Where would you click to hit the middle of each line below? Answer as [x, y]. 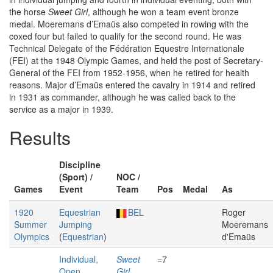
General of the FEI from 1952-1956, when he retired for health [129, 73]
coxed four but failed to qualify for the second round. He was [125, 36]
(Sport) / [76, 177]
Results [40, 137]
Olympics [32, 236]
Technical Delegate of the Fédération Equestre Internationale [127, 48]
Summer [30, 224]
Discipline [80, 165]
